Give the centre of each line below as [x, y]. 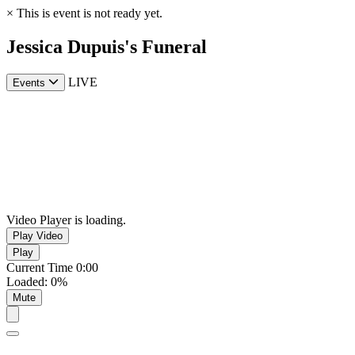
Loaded [25, 282]
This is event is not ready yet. [88, 13]
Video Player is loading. [66, 220]
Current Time [41, 268]
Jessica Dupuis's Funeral [107, 46]
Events [29, 83]
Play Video [38, 236]
